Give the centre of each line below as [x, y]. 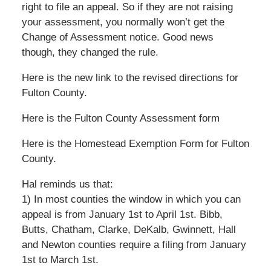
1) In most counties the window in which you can [131, 200]
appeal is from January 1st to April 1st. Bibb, [122, 215]
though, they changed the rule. [90, 53]
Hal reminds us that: [67, 184]
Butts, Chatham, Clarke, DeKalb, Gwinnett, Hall [129, 230]
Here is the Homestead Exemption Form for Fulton [135, 144]
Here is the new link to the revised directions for [130, 78]
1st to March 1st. [60, 260]
